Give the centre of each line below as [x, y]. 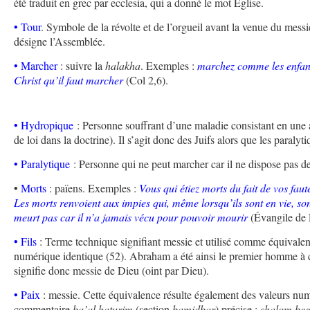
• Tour [28, 27]
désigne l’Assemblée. [60, 42]
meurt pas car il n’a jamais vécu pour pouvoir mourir [131, 217]
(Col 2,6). [146, 80]
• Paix [27, 295]
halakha [123, 66]
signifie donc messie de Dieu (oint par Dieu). [112, 271]
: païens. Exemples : [93, 188]
